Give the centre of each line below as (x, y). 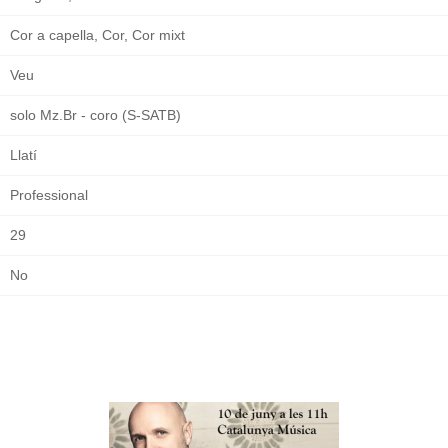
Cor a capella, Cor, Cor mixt (97, 34)
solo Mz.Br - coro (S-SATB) (95, 114)
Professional (49, 194)
